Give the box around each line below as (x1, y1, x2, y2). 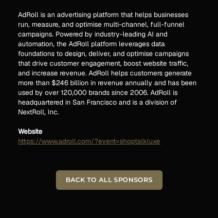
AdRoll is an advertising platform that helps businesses (18, 10, 189, 19)
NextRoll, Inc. (18, 108, 59, 116)
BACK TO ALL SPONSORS (65, 176, 153, 183)
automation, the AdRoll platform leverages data (18, 39, 165, 48)
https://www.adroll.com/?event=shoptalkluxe (18, 137, 161, 145)
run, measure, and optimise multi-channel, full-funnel (18, 20, 185, 29)
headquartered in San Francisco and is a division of (18, 98, 178, 107)
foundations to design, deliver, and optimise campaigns (18, 49, 189, 58)
